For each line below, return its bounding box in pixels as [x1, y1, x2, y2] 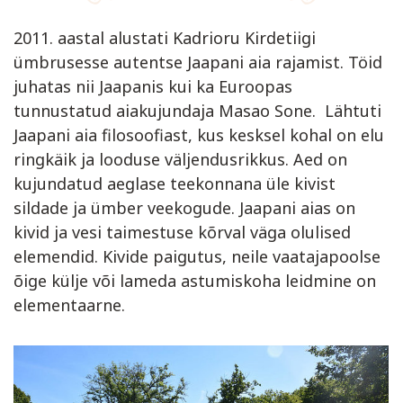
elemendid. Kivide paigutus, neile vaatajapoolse [13, 246, 381, 267]
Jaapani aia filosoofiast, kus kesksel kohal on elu [13, 124, 384, 146]
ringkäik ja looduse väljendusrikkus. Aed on [13, 148, 347, 170]
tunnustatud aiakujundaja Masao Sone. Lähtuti [13, 100, 381, 121]
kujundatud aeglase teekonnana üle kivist [13, 173, 336, 194]
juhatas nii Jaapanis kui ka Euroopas [13, 76, 292, 97]
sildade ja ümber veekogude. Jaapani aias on [13, 197, 355, 219]
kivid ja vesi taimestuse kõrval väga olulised [13, 221, 351, 243]
